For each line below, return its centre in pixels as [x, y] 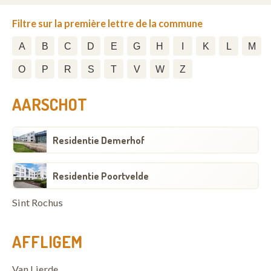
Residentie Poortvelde [101, 175]
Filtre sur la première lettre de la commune [107, 23]
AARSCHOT [50, 104]
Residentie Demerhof [99, 140]
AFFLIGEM [47, 241]
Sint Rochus [38, 202]
